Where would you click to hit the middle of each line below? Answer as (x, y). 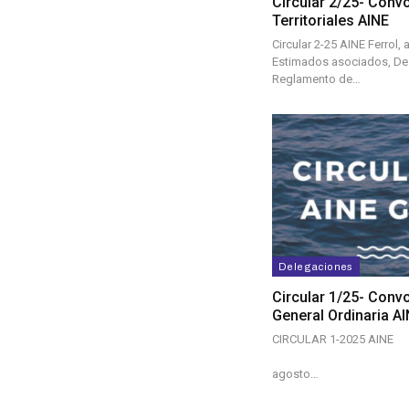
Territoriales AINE (330, 20)
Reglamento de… (316, 79)
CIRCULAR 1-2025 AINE (333, 340)
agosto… (295, 374)
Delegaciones (316, 267)
